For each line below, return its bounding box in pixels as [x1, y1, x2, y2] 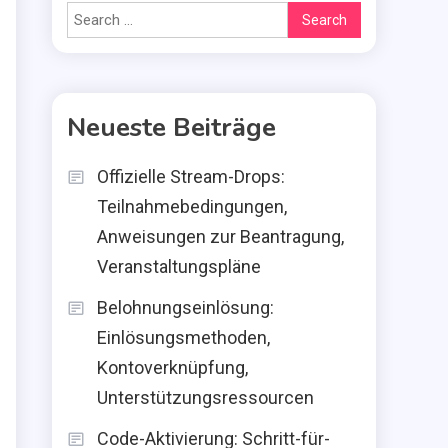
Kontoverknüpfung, [97, 357, 248, 378]
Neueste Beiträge [67, 110, 276, 145]
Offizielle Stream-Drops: [97, 166, 285, 187]
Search [286, 5, 333, 23]
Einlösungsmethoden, [97, 327, 270, 348]
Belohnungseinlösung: [97, 297, 274, 318]
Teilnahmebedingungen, [97, 196, 287, 217]
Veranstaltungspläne [97, 256, 261, 277]
